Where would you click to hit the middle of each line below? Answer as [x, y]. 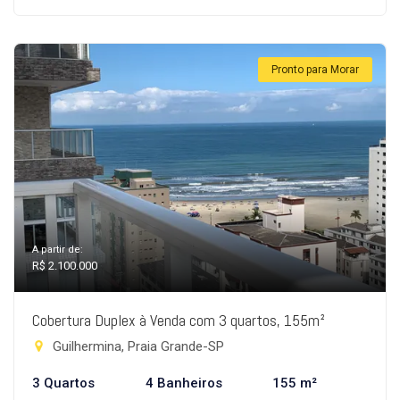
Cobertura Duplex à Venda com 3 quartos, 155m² [179, 320]
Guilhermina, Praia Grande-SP [137, 346]
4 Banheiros [183, 383]
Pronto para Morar [315, 70]
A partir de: [58, 250]
